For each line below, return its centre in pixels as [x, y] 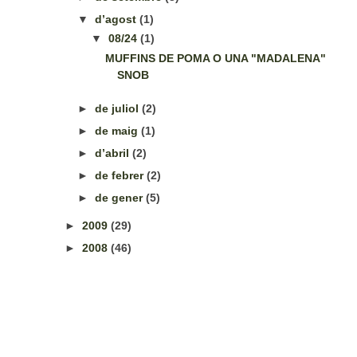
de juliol [119, 108]
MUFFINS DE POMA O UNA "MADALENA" [216, 58]
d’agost [118, 19]
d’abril [114, 153]
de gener [121, 197]
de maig [118, 130]
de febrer [121, 175]
